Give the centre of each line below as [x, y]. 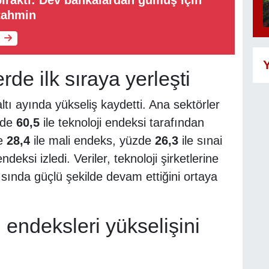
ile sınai [200, 141]
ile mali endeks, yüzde [92, 141]
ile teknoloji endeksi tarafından [122, 123]
